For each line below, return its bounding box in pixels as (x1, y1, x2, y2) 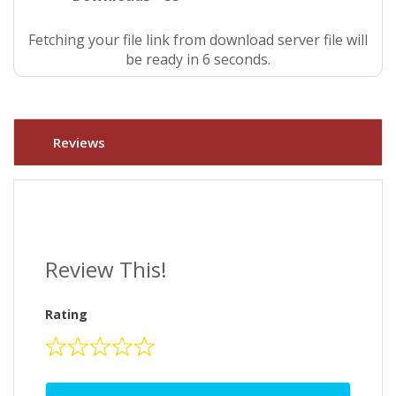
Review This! (45, 255, 167, 285)
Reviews (53, 133, 105, 152)
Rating (45, 306, 88, 324)
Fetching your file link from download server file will (28, 29, 368, 49)
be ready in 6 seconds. (126, 49, 270, 69)
